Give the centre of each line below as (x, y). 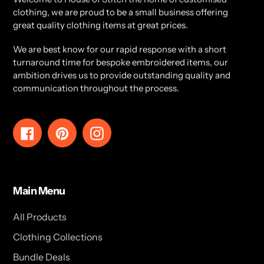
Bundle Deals (42, 257)
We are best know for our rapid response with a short (120, 49)
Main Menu (39, 191)
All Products (40, 217)
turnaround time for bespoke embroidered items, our (121, 62)
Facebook (55, 132)
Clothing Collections (58, 237)
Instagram (126, 132)
